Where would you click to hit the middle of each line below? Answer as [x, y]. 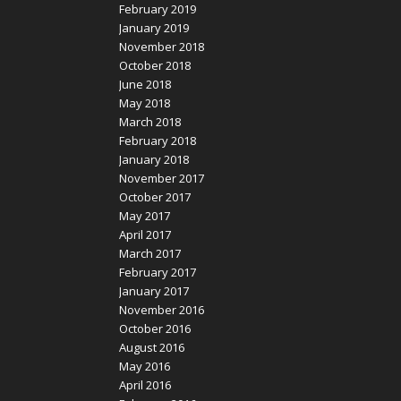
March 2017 [149, 253]
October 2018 [154, 65]
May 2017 [144, 215]
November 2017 [161, 178]
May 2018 [144, 102]
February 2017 [157, 272]
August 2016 [151, 347]
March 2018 [149, 121]
